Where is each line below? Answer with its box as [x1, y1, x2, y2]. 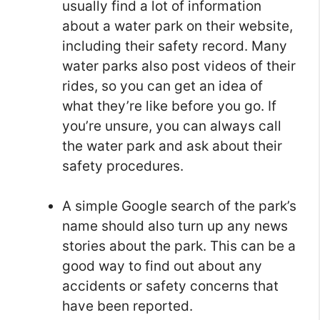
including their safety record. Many [62, 37, 287, 54]
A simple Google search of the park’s [62, 198, 296, 215]
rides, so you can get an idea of [62, 77, 263, 94]
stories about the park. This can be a [62, 238, 296, 255]
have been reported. [62, 298, 193, 315]
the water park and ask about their [62, 137, 282, 154]
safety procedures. [62, 157, 184, 174]
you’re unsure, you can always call [62, 117, 281, 134]
